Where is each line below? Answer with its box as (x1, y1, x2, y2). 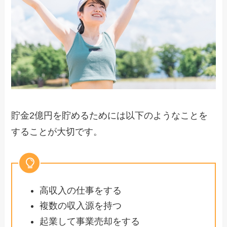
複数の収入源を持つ (40, 201, 122, 211)
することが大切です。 (11, 126, 103, 137)
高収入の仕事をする (40, 185, 122, 196)
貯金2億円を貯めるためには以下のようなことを (11, 110, 208, 121)
